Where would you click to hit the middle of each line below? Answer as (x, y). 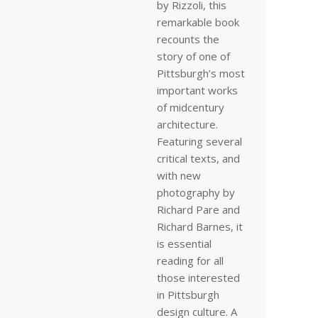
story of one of (193, 56)
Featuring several (199, 141)
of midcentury (191, 107)
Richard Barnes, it (200, 226)
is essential (184, 243)
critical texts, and (198, 158)
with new (179, 175)
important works (197, 90)
